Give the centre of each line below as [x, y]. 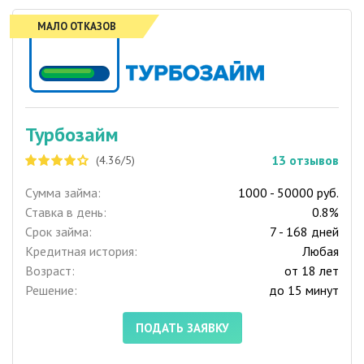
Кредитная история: [81, 251]
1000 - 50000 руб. [288, 193]
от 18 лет [312, 271]
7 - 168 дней [304, 232]
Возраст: [50, 271]
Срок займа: [58, 232]
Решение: [51, 290]
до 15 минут [304, 290]
